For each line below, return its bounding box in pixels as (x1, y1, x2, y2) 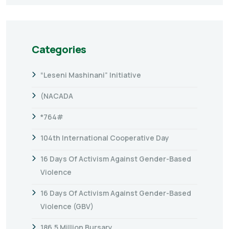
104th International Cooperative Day (40, 132, 169, 143)
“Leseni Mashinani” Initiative (40, 70, 141, 80)
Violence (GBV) (40, 201, 94, 211)
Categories (32, 42, 86, 56)
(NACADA (40, 90, 73, 101)
